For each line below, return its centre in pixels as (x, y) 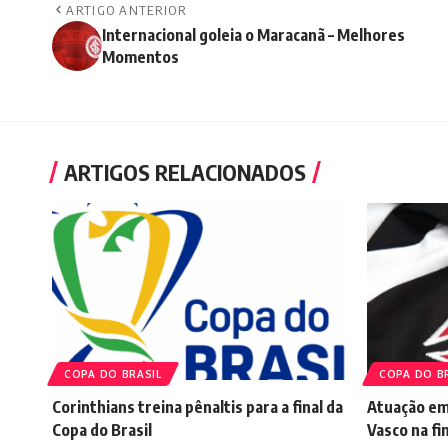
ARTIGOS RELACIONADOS (185, 172)
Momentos (140, 57)
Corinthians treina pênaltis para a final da (197, 407)
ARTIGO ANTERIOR (126, 10)
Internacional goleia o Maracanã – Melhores (253, 35)
